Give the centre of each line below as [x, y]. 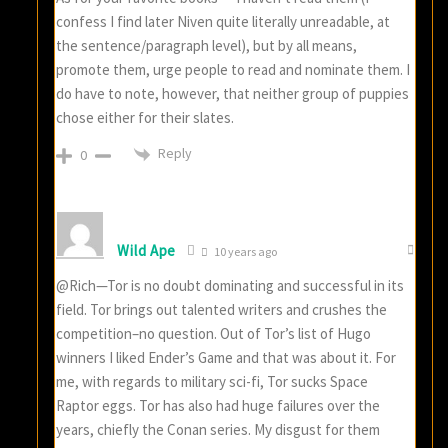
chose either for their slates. [145, 118]
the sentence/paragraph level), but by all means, [207, 46]
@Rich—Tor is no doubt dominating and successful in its [230, 285]
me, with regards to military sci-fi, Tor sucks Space [212, 381]
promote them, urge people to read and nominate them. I [233, 70]
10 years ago [245, 251]
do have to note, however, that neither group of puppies [233, 94]
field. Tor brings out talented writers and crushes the [222, 309]
